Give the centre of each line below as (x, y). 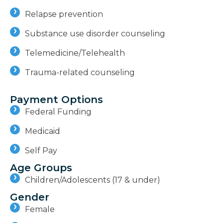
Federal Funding (58, 111)
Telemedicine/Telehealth (75, 53)
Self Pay (41, 150)
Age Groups (41, 167)
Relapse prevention (64, 14)
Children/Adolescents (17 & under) (93, 180)
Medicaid (43, 131)
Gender (30, 197)
